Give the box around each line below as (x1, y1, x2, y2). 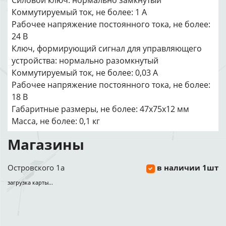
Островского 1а (8, 162, 65, 173)
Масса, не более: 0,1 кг (12, 116, 100, 127)
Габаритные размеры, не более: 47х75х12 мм (12, 103, 189, 115)
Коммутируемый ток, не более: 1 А (12, 7, 147, 18)
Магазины (8, 135, 84, 154)
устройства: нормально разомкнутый (12, 55, 158, 66)
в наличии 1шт (157, 162, 218, 173)
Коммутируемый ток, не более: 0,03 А (12, 67, 158, 78)
